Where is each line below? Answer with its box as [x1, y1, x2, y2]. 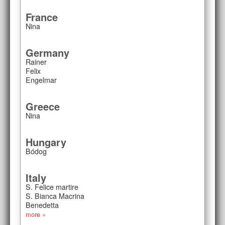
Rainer [26, 56, 47, 67]
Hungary [26, 134, 66, 149]
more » [26, 209, 46, 219]
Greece [26, 98, 60, 114]
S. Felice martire [26, 181, 78, 192]
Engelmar [26, 74, 57, 85]
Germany [26, 45, 69, 60]
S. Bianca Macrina [26, 190, 84, 201]
